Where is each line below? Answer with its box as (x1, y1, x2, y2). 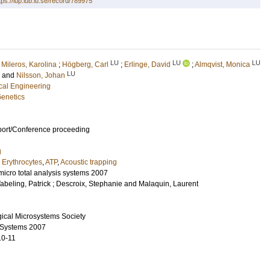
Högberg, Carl (62, 60, 108, 69)
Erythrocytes (2, 158, 42, 166)
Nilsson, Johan (16, 71, 65, 80)
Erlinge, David (124, 60, 171, 69)
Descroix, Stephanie (56, 180, 122, 188)
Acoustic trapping (60, 158, 117, 166)
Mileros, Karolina (1, 60, 57, 69)
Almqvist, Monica (195, 60, 250, 69)
